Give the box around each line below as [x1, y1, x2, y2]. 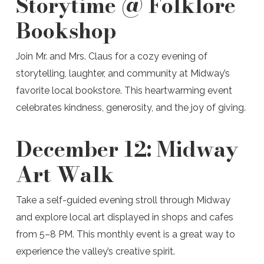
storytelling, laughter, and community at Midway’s [15, 68, 230, 79]
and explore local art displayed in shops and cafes [15, 212, 233, 223]
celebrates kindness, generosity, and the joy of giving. [15, 102, 248, 113]
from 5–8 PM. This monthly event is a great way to [15, 229, 235, 240]
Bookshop [15, 14, 116, 47]
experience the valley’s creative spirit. [15, 246, 177, 257]
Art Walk [15, 158, 114, 190]
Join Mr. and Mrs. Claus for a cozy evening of [15, 51, 207, 62]
